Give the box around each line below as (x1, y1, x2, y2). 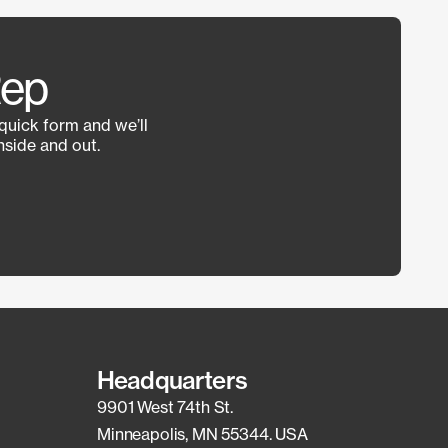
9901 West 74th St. (97, 397, 234, 417)
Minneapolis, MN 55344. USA (97, 424, 308, 444)
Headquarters (97, 365, 247, 395)
